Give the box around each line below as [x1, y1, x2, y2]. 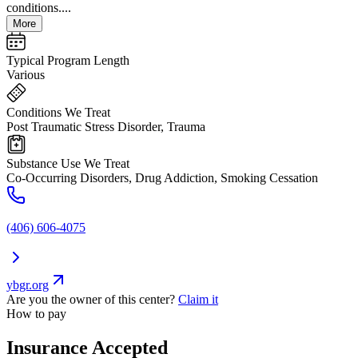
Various [6, 68, 45, 82]
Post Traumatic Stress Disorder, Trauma [6, 120, 205, 134]
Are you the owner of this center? [6, 292, 175, 307]
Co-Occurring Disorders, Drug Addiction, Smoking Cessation [6, 171, 318, 185]
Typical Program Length [6, 54, 129, 68]
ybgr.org [6, 278, 49, 292]
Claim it [178, 292, 218, 307]
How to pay [6, 307, 66, 321]
